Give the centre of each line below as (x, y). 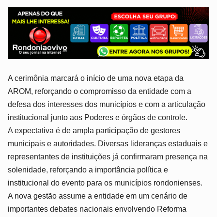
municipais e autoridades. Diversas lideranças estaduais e (108, 144)
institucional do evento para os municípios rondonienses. (105, 183)
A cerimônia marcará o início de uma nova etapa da (96, 78)
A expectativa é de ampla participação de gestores (94, 131)
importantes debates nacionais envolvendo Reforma (97, 209)
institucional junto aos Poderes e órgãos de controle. (98, 118)
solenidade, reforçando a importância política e (88, 170)
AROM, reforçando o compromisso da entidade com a (100, 92)
